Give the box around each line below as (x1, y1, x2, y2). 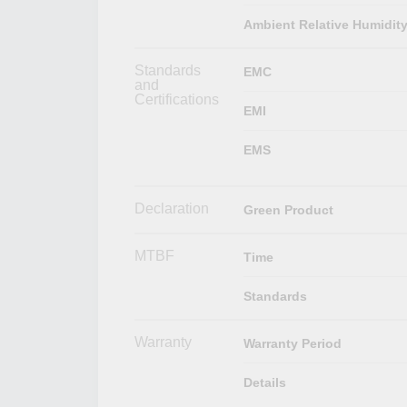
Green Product (243, 202, 333, 217)
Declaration (134, 200, 209, 216)
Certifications (134, 91, 219, 107)
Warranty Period (243, 335, 342, 351)
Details (243, 374, 286, 390)
